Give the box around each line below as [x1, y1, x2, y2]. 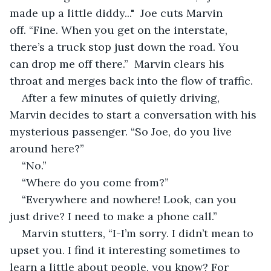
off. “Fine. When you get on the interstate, [10, 22, 230, 37]
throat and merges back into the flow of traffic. [10, 73, 253, 88]
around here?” [10, 141, 84, 155]
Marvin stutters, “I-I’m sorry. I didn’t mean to [22, 226, 256, 240]
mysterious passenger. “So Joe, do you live [10, 124, 235, 139]
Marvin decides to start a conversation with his [10, 107, 260, 122]
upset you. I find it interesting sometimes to [10, 243, 243, 257]
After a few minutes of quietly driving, [22, 90, 223, 105]
